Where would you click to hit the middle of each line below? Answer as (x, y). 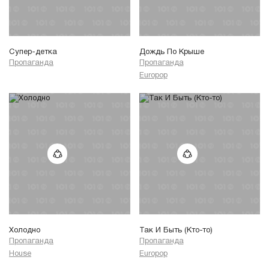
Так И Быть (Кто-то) (176, 230)
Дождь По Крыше (171, 52)
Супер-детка (33, 52)
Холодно (25, 230)
